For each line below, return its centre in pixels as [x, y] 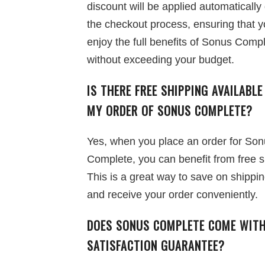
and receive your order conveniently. [172, 195]
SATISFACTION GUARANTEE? [156, 245]
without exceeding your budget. [161, 60]
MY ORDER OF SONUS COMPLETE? [170, 111]
